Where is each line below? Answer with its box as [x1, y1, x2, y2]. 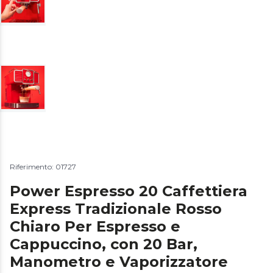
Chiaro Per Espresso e [10, 217, 180, 235]
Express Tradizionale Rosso [10, 199, 222, 218]
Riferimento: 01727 [10, 161, 76, 171]
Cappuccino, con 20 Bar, [10, 235, 197, 253]
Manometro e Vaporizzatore [10, 252, 228, 271]
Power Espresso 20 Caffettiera [10, 182, 247, 200]
